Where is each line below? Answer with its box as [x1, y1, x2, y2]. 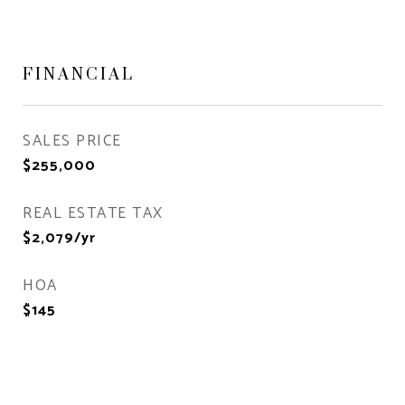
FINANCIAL [23, 52, 135, 95]
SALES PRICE [23, 128, 122, 155]
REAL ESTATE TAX [23, 201, 164, 227]
